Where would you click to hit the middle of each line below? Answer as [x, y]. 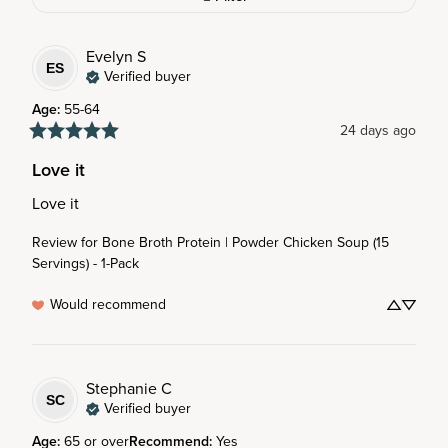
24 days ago [378, 130]
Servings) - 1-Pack [85, 263]
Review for [65, 242]
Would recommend [108, 304]
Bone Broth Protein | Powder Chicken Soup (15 [245, 242]
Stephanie [121, 388]
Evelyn [109, 56]
